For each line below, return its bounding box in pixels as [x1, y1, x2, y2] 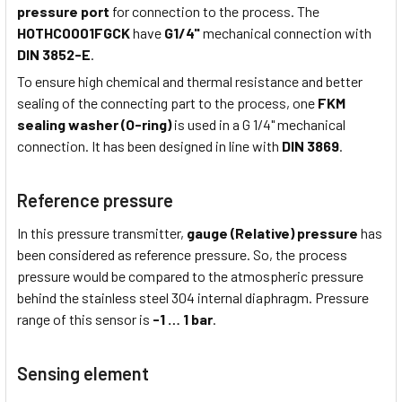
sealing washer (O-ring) [17, 116, 171, 134]
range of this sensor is [17, 310, 153, 328]
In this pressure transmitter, [17, 224, 187, 242]
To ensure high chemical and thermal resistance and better [17, 73, 363, 91]
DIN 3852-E [17, 45, 91, 63]
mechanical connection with [200, 23, 371, 41]
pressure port [17, 2, 109, 20]
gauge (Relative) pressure [187, 224, 358, 242]
